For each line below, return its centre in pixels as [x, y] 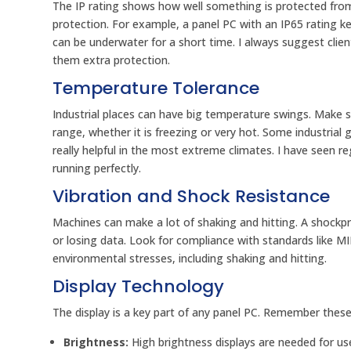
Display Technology [139, 287]
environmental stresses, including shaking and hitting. [190, 259]
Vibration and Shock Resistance [192, 197]
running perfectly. [97, 168]
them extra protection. [112, 60]
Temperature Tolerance [156, 89]
